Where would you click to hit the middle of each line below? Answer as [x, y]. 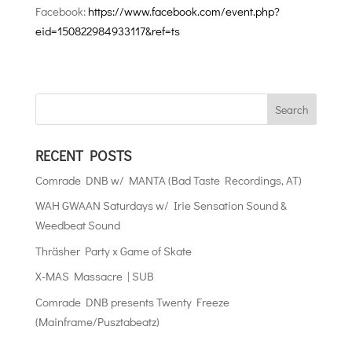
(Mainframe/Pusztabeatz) [97, 321]
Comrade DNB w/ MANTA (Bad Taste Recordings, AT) [168, 180]
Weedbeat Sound [77, 225]
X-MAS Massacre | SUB [94, 276]
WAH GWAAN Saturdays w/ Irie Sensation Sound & [161, 205]
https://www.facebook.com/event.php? [183, 11]
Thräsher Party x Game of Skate [113, 250]
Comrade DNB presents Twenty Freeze [132, 301]
